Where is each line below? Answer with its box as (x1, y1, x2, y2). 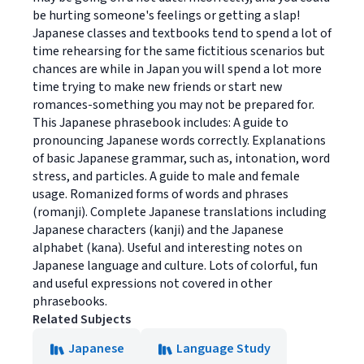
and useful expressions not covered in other (32, 275, 272, 293)
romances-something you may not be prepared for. (32, 96, 314, 115)
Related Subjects (32, 310, 131, 329)
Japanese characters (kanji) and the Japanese (32, 221, 284, 240)
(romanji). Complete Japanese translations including (32, 203, 327, 222)
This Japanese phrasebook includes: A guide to (32, 114, 288, 132)
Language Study (176, 340, 271, 358)
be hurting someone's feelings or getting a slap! (32, 6, 300, 25)
